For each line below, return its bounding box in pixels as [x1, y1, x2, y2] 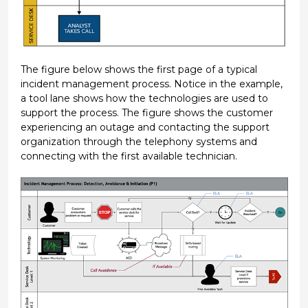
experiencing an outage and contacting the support [20, 120, 269, 133]
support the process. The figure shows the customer [20, 106, 273, 119]
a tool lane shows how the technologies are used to [20, 91, 268, 104]
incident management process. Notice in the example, [20, 77, 283, 90]
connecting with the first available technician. [20, 149, 237, 162]
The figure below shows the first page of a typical [20, 63, 257, 76]
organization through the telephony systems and [20, 135, 257, 148]
